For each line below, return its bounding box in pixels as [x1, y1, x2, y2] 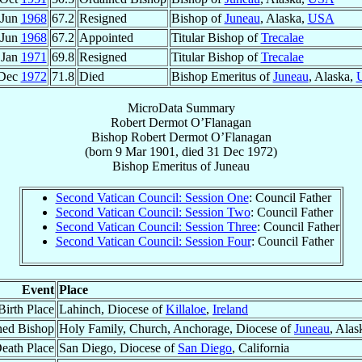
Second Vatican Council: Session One [55, 190, 249, 204]
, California [232, 340, 289, 355]
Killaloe [166, 301, 206, 316]
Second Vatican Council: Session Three [55, 219, 257, 234]
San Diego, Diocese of [59, 340, 178, 355]
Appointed [78, 30, 133, 44]
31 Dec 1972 [207, 144, 273, 158]
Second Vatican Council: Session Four [55, 234, 251, 248]
